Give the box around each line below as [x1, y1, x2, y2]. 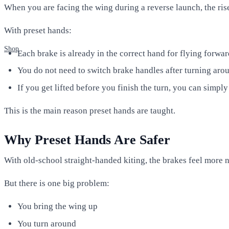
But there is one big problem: [4, 178, 109, 189]
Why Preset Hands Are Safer [4, 132, 170, 147]
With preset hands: [4, 25, 72, 35]
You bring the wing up [17, 201, 98, 212]
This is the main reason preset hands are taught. [4, 106, 175, 116]
